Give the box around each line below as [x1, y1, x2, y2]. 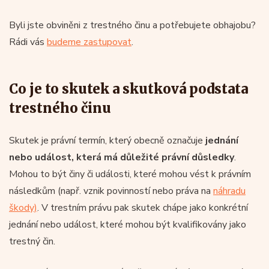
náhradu [213, 184, 246, 198]
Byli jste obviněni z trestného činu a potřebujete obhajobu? [9, 18, 256, 32]
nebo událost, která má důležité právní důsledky [9, 150, 234, 164]
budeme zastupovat [47, 35, 131, 49]
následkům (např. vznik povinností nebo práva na [9, 184, 213, 198]
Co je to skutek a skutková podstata [9, 80, 248, 97]
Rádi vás [9, 35, 47, 49]
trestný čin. [9, 234, 55, 248]
